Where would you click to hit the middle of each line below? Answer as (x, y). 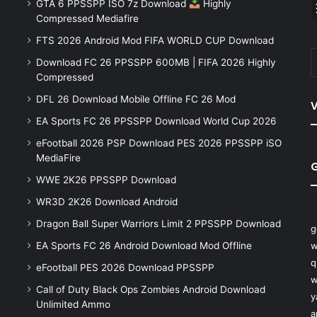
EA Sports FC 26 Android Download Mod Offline (144, 246)
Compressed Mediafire (87, 19)
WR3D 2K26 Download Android (106, 202)
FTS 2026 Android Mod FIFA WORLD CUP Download (155, 41)
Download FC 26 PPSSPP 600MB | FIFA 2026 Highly (156, 63)
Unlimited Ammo (73, 305)
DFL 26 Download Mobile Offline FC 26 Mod (136, 99)
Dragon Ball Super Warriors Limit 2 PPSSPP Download (158, 224)
